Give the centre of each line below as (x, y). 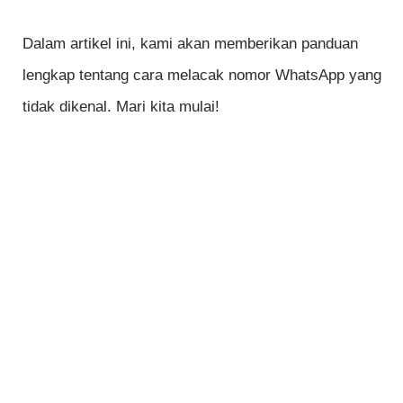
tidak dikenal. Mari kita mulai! (121, 107)
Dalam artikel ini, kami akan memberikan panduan (190, 44)
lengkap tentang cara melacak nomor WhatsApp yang (202, 75)
